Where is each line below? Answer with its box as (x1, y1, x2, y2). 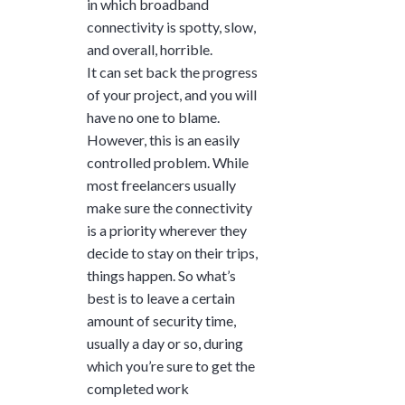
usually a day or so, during (87, 334, 243, 352)
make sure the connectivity (87, 198, 252, 216)
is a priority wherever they (87, 221, 247, 239)
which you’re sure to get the (87, 356, 255, 374)
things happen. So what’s (87, 266, 236, 284)
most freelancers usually (87, 175, 236, 193)
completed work (87, 379, 189, 397)
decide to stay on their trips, (87, 243, 258, 261)
